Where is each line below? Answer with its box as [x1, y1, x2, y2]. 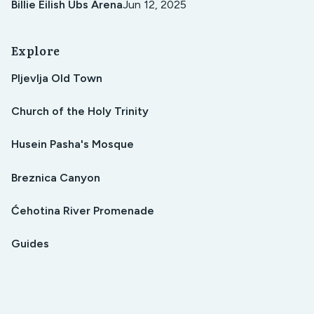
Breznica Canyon [11, 170, 100, 184]
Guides [11, 237, 49, 251]
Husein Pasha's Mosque [11, 137, 134, 151]
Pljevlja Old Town [11, 71, 102, 86]
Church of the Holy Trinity [11, 104, 149, 118]
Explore [11, 41, 60, 59]
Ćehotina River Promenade [11, 203, 154, 217]
